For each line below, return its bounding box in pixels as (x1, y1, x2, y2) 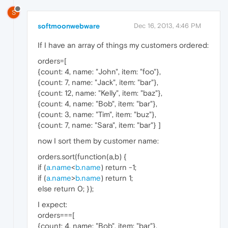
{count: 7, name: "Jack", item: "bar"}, (38, 78, 158, 87)
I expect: (38, 200, 67, 209)
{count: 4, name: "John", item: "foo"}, (38, 67, 161, 76)
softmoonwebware (38, 22, 100, 31)
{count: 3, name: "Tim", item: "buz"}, (38, 110, 156, 119)
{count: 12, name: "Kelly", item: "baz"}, (38, 89, 162, 98)
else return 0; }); (38, 184, 94, 193)
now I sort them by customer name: (38, 136, 159, 146)
